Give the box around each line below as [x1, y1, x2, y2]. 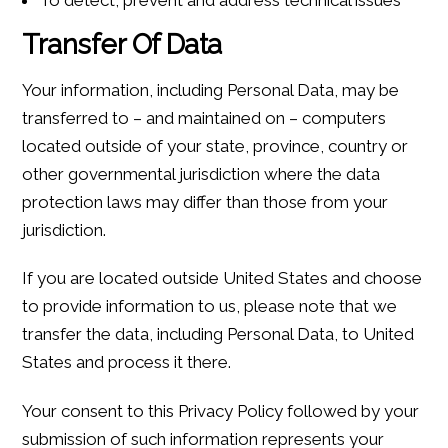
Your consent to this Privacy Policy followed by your [22, 400, 420, 421]
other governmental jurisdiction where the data [22, 163, 381, 184]
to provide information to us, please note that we [22, 296, 398, 317]
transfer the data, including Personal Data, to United [22, 324, 415, 345]
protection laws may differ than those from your [22, 191, 389, 212]
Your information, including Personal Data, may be [22, 79, 400, 100]
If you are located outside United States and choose [22, 268, 423, 289]
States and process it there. [22, 352, 232, 373]
